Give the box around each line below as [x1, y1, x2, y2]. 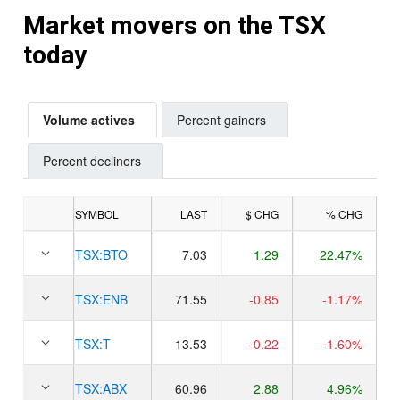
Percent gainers [177, 110, 266, 129]
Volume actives [43, 110, 135, 129]
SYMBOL [75, 205, 119, 221]
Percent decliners [43, 151, 141, 170]
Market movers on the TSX [23, 10, 326, 40]
